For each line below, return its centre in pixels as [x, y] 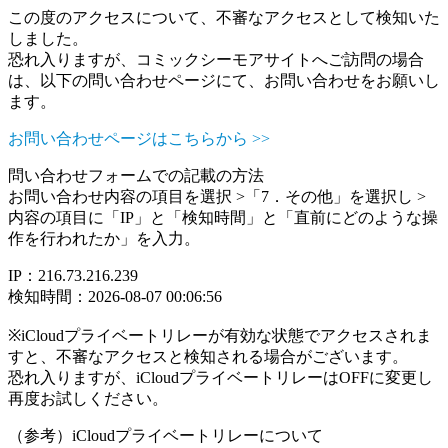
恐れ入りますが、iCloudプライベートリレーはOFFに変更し [220, 377]
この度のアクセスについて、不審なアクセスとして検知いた [224, 17]
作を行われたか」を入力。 [104, 238]
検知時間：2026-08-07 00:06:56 [115, 296]
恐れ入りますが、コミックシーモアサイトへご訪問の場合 [216, 59]
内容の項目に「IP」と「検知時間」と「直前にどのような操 [223, 217]
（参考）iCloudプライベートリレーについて [165, 435]
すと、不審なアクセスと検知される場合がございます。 [208, 356]
